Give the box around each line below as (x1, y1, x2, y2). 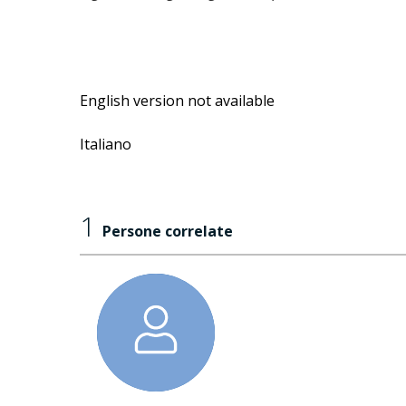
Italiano (80, 134, 131, 155)
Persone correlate (102, 221, 233, 242)
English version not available (80, 91, 275, 111)
